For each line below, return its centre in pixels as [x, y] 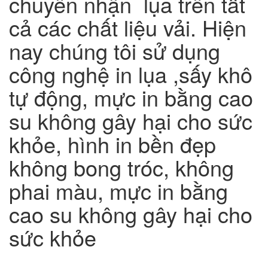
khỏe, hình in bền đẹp [112, 144]
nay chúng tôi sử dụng [115, 50]
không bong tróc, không [121, 167]
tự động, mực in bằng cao [131, 97]
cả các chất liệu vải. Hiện [128, 27]
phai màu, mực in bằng [118, 190]
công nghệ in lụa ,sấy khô [131, 74]
